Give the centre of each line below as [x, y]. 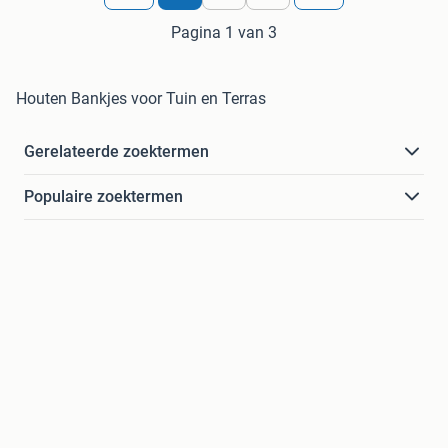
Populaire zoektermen [103, 197]
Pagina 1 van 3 [224, 33]
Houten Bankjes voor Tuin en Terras [141, 99]
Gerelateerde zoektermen [116, 152]
